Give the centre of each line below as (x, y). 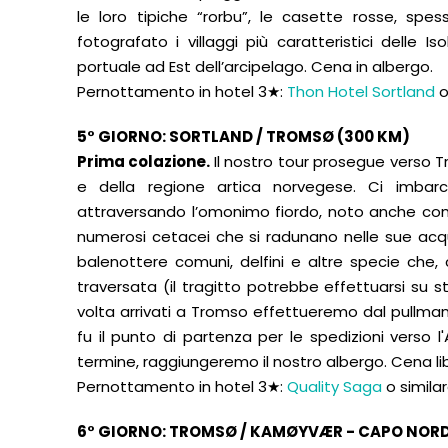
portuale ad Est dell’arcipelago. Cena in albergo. (255, 66)
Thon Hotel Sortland (361, 91)
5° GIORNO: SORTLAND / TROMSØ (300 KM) (243, 136)
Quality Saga (334, 386)
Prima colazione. (145, 161)
